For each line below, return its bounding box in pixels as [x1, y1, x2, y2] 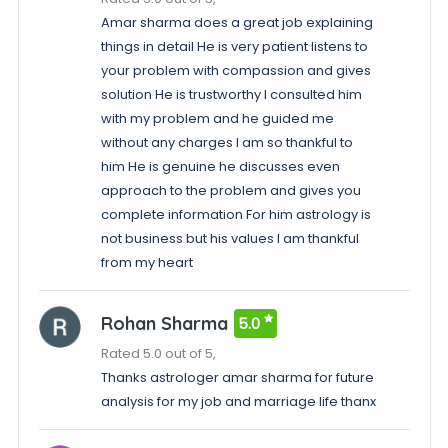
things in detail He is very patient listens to [100, 37, 368, 56]
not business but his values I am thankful [100, 229, 359, 248]
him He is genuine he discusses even [100, 157, 340, 176]
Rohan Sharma [100, 312, 228, 335]
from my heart [100, 253, 193, 272]
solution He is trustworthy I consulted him [100, 85, 362, 104]
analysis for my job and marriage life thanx [100, 392, 376, 411]
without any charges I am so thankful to [100, 133, 353, 152]
